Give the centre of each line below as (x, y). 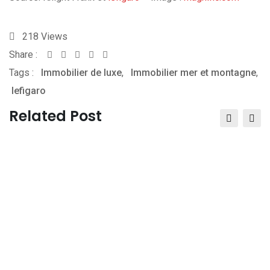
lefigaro (29, 91)
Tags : (21, 73)
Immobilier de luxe (81, 73)
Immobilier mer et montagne (193, 73)
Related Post (55, 116)
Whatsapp (102, 54)
